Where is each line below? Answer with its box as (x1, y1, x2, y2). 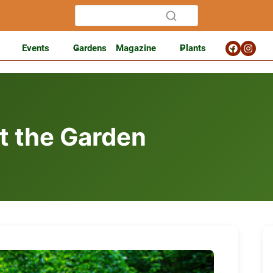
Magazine (116, 43, 156, 54)
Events (22, 43, 49, 54)
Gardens (73, 43, 107, 54)
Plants (180, 43, 206, 54)
